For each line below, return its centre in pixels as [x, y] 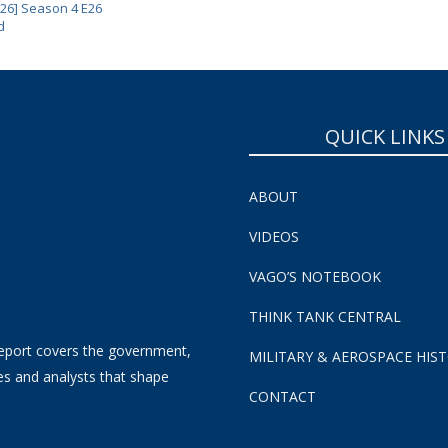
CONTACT [282, 396]
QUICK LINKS [385, 136]
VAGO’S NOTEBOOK [315, 276]
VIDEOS [274, 236]
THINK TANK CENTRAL [325, 316]
